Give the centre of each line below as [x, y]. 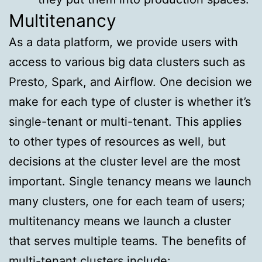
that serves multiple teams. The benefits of [127, 241]
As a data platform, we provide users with [123, 42]
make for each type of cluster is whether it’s [130, 102]
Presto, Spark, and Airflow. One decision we [130, 82]
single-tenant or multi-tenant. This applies [125, 122]
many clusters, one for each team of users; [127, 201]
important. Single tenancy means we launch [130, 182]
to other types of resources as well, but [117, 142]
